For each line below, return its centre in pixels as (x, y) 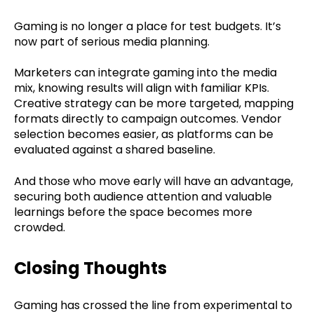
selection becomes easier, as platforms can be (144, 135)
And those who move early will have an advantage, (153, 181)
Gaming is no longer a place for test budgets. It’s (148, 27)
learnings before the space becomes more (133, 212)
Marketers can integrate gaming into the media (145, 73)
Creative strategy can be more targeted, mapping (154, 104)
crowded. (40, 227)
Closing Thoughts (90, 268)
